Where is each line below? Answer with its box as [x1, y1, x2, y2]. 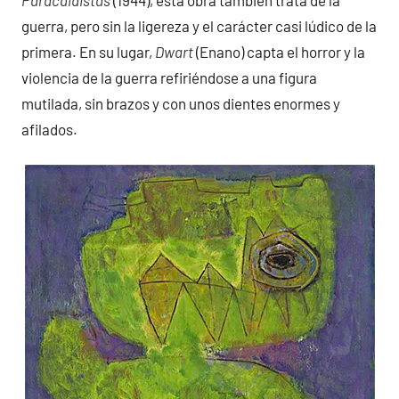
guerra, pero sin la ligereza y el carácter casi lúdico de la [21, 16, 377, 35]
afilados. [21, 119, 77, 138]
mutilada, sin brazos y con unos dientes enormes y [21, 94, 340, 112]
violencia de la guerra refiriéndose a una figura [21, 68, 317, 86]
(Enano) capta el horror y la [193, 42, 365, 61]
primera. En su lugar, [21, 42, 155, 61]
